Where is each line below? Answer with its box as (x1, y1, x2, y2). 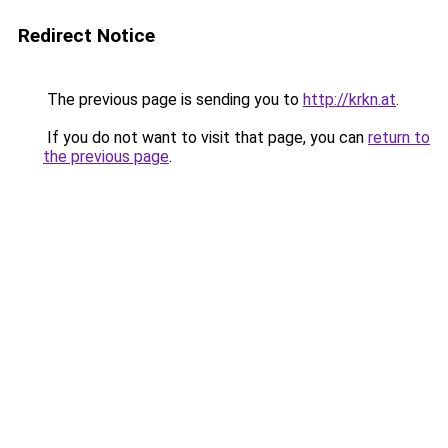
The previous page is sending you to (43, 90, 303, 109)
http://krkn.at (303, 90, 396, 109)
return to (368, 128, 430, 147)
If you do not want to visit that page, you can (43, 128, 368, 147)
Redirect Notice (18, 24, 155, 47)
